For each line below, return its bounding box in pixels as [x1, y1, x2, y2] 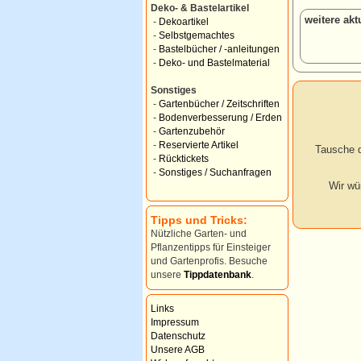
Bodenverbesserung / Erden [159, 113, 282, 122]
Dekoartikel [159, 17, 209, 27]
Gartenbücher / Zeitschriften [159, 99, 280, 109]
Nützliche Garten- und [151, 229, 247, 239]
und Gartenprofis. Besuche [151, 256, 268, 266]
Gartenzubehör [159, 127, 225, 136]
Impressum [151, 317, 199, 327]
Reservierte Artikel [159, 140, 239, 150]
